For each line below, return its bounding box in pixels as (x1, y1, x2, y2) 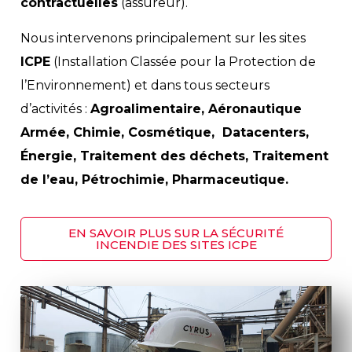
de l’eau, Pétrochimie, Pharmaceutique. (20, 172, 288, 188)
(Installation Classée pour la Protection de (50, 54, 316, 70)
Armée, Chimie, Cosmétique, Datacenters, (20, 125, 309, 141)
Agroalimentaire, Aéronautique (90, 101, 302, 117)
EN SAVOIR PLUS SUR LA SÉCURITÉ (68, 225, 284, 241)
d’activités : (20, 101, 90, 117)
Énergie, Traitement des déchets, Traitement (20, 148, 328, 164)
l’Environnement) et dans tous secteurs (20, 78, 269, 93)
